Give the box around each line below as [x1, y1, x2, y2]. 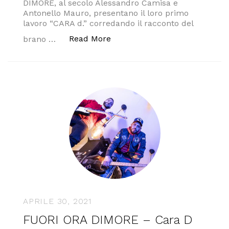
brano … [23, 34, 58, 44]
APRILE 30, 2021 [23, 196, 91, 206]
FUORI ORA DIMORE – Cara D [23, 213, 192, 227]
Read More [69, 34, 111, 43]
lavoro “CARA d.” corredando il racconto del [23, 18, 193, 28]
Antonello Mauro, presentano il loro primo [23, 8, 189, 18]
